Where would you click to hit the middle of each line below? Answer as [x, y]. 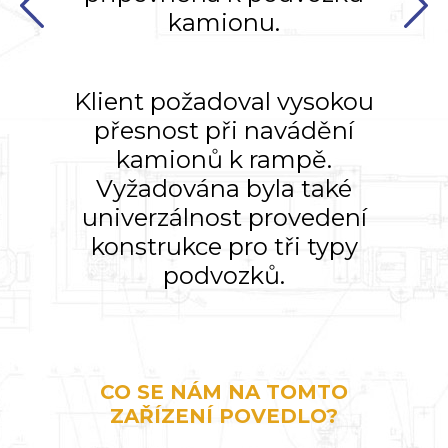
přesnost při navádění [224, 130]
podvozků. [224, 275]
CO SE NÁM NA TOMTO [224, 391]
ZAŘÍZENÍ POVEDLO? [224, 415]
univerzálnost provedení [224, 217]
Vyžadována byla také [224, 188]
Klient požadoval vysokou [224, 101]
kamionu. [224, 22]
